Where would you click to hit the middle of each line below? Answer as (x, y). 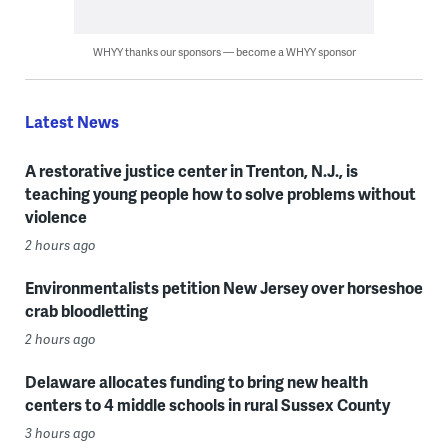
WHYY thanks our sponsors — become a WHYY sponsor (224, 51)
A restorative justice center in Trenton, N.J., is (191, 170)
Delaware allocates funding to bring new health (196, 381)
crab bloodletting (86, 310)
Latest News (71, 121)
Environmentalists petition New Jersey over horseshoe (223, 287)
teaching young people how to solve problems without (220, 193)
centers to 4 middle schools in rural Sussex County (207, 404)
